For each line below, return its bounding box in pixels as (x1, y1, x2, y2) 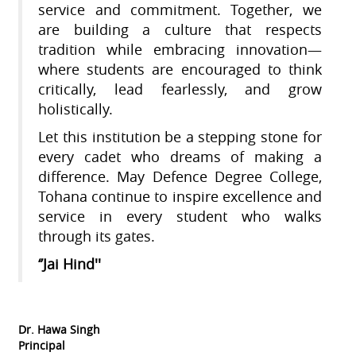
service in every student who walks (38, 207, 322, 226)
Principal (18, 338, 66, 354)
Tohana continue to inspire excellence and (38, 188, 322, 207)
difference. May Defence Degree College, (38, 168, 322, 187)
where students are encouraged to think (38, 60, 322, 79)
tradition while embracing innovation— (38, 41, 322, 60)
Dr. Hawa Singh (18, 322, 101, 338)
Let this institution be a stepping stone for (38, 128, 322, 147)
